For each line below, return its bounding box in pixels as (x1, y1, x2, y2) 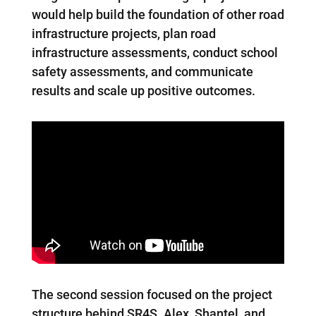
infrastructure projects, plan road (31, 25, 216, 41)
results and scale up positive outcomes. (31, 83, 255, 98)
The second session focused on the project (31, 286, 272, 302)
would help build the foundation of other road (31, 6, 284, 22)
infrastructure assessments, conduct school (31, 44, 278, 60)
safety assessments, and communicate (31, 63, 253, 79)
